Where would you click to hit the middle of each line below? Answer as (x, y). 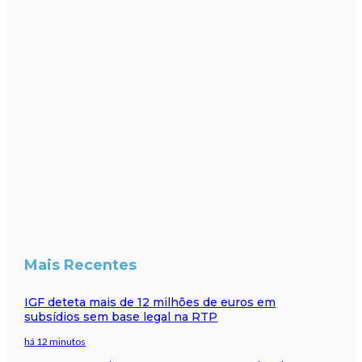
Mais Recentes (81, 265)
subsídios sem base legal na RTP (121, 316)
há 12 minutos (55, 341)
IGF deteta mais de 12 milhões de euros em (150, 302)
